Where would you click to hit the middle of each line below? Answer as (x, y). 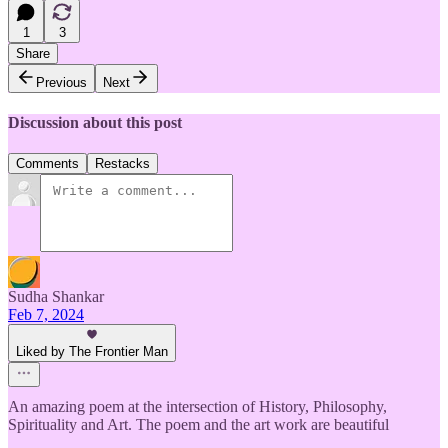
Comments (47, 164)
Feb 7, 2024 (46, 315)
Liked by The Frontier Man (92, 352)
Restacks (122, 164)
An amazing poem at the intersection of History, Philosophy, (197, 407)
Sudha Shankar (56, 297)
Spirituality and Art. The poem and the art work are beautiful (198, 425)
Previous (61, 82)
